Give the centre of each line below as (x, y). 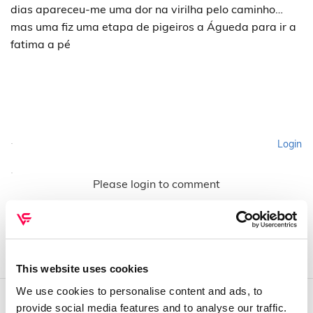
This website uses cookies (82, 268)
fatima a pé (41, 44)
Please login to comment (156, 183)
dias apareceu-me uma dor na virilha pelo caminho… (147, 9)
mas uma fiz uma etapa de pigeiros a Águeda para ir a (153, 27)
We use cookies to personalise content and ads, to (139, 290)
